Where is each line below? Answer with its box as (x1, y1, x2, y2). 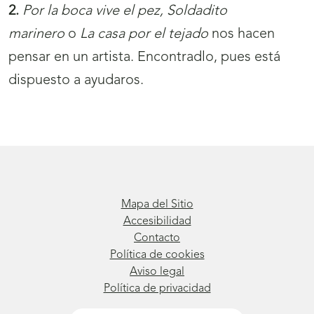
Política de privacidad (103, 283, 211, 295)
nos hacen (208, 27, 275, 42)
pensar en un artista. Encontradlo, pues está (8, 50, 280, 65)
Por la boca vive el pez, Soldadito (22, 4, 227, 19)
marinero (8, 27, 68, 42)
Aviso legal (130, 266, 184, 278)
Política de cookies (109, 250, 205, 261)
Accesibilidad (123, 216, 191, 228)
